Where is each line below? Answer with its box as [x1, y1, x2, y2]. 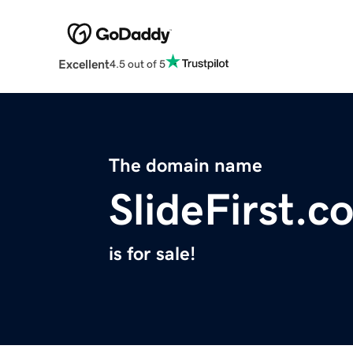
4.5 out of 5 [109, 58, 165, 69]
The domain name [109, 156, 262, 176]
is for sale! [109, 244, 195, 264]
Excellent [58, 58, 110, 71]
